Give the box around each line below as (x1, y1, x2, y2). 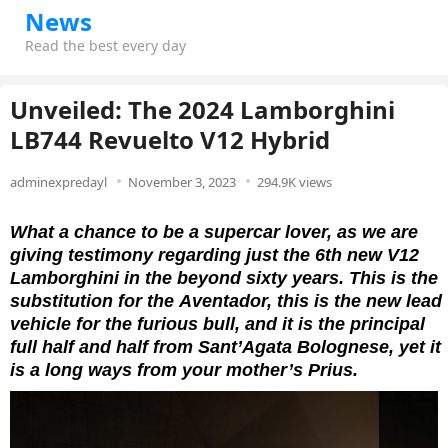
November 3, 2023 (128, 173, 236, 191)
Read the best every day (25, 36, 186, 55)
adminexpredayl (10, 173, 107, 191)
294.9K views (257, 173, 332, 191)
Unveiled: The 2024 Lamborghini (10, 93, 395, 126)
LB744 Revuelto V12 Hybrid (10, 123, 330, 156)
